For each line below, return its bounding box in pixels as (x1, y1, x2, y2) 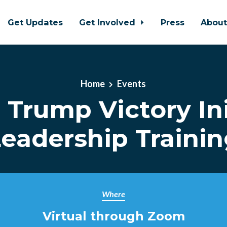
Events (117, 78, 146, 89)
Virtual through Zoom (42, 209, 185, 223)
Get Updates (7, 17, 63, 27)
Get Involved (79, 17, 138, 27)
